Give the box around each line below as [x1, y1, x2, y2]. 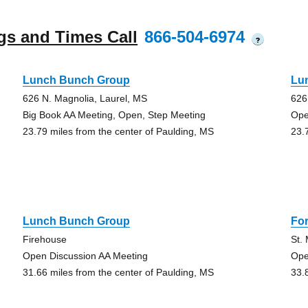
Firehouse [22, 234, 67, 245]
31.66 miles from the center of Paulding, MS [22, 267, 214, 278]
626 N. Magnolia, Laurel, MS [22, 93, 147, 104]
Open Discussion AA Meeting [22, 250, 148, 261]
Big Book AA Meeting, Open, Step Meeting [22, 109, 206, 120]
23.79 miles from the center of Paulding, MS [22, 126, 214, 137]
